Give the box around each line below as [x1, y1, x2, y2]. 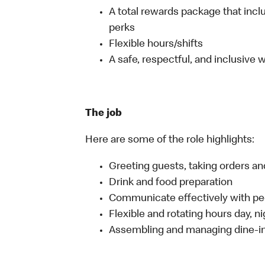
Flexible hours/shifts [109, 39, 205, 50]
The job [85, 108, 122, 119]
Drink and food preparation [109, 177, 232, 188]
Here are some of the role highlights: [85, 135, 254, 146]
